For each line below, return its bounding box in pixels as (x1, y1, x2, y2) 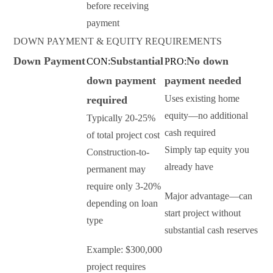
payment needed (165, 74, 241, 87)
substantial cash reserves (165, 225, 258, 236)
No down (186, 55, 229, 68)
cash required (165, 127, 216, 138)
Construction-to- (87, 147, 149, 158)
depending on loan (87, 198, 158, 209)
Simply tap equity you (165, 144, 249, 155)
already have (165, 161, 213, 172)
